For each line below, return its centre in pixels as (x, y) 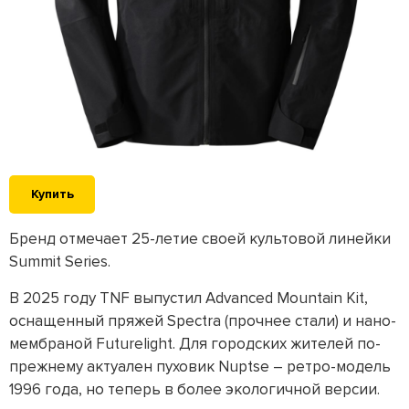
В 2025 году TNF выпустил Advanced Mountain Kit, (189, 299)
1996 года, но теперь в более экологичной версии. (194, 390)
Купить (52, 194)
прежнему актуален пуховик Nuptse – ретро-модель (200, 367)
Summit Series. (60, 262)
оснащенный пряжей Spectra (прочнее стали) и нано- (203, 321)
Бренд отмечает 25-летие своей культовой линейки (200, 239)
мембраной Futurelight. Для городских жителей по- (195, 344)
